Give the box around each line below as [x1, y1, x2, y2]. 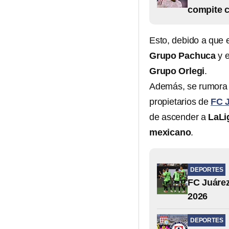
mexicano [149, 127, 191, 138]
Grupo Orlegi [149, 66, 205, 76]
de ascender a [149, 112, 209, 122]
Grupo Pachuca [149, 51, 216, 61]
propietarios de [149, 97, 211, 107]
